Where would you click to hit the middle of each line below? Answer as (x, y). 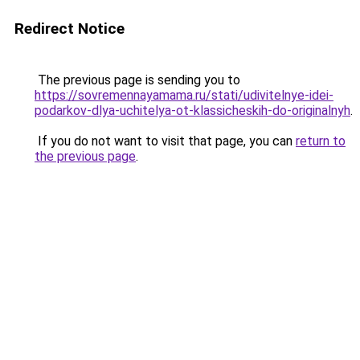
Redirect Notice (70, 29)
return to (321, 141)
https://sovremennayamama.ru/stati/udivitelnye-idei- (184, 95)
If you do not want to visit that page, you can (165, 141)
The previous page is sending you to (137, 80)
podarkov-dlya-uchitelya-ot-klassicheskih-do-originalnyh (192, 110)
